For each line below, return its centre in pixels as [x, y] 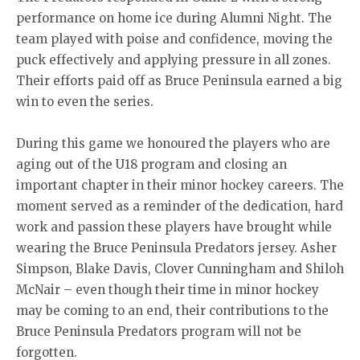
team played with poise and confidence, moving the [174, 39]
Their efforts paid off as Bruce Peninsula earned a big [179, 81]
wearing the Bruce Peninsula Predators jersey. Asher [176, 248]
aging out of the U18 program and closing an [151, 165]
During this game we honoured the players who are [173, 144]
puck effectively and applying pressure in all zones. [174, 60]
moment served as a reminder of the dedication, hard [180, 207]
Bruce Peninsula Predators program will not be [159, 332]
